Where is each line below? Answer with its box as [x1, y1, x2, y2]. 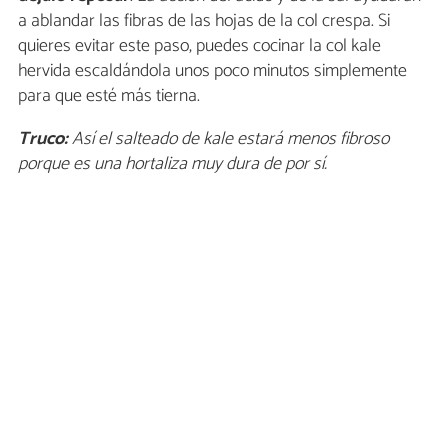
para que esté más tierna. [18, 81, 200, 112]
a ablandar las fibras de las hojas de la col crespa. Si [18, 6, 390, 37]
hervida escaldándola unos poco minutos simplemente [18, 56, 407, 87]
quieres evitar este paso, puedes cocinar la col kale [18, 31, 381, 62]
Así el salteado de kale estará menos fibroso [68, 124, 389, 155]
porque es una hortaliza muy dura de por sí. [18, 149, 327, 180]
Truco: [18, 124, 68, 155]
